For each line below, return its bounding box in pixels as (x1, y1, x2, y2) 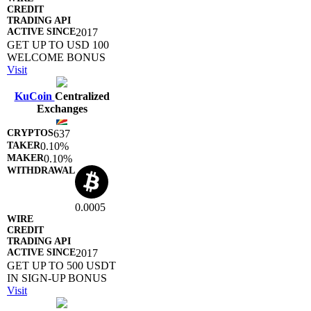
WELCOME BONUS (7, 51, 106, 63)
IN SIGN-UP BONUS (7, 271, 107, 284)
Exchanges (36, 102, 87, 115)
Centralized (54, 90, 110, 102)
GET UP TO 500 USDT (7, 259, 116, 271)
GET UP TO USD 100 (7, 38, 109, 51)
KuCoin (14, 90, 55, 102)
